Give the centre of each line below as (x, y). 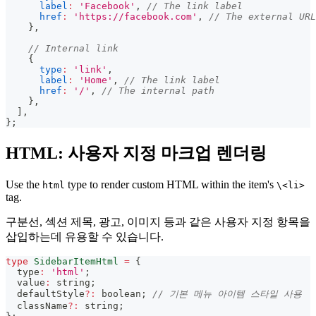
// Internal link (73, 49)
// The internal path (158, 91)
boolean (121, 294)
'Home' (96, 80)
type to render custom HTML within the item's (171, 185)
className (37, 306)
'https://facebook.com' (135, 17)
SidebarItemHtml (76, 262)
